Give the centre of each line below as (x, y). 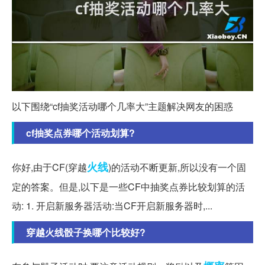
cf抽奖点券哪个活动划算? (80, 133)
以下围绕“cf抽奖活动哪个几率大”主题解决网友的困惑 (122, 106)
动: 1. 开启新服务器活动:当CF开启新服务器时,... (112, 206)
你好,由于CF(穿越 (49, 167)
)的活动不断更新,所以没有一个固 (177, 167)
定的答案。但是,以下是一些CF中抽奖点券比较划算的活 (128, 187)
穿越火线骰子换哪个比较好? (86, 232)
